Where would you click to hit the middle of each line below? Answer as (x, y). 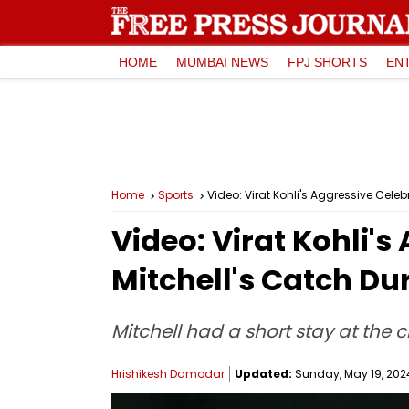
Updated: (263, 374)
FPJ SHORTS (327, 62)
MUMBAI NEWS (222, 62)
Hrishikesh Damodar (168, 374)
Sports (176, 195)
